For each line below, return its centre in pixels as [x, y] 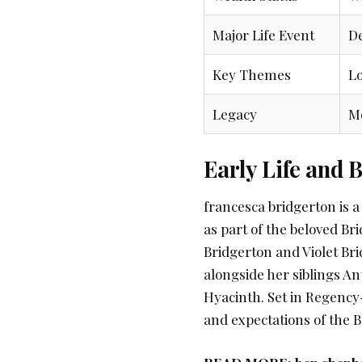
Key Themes [252, 75]
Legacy [235, 114]
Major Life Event [263, 35]
